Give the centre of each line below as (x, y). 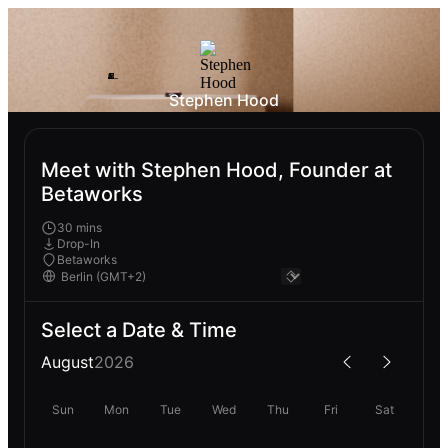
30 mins (79, 227)
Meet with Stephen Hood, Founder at (216, 170)
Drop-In (78, 243)
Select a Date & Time (139, 329)
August (67, 361)
